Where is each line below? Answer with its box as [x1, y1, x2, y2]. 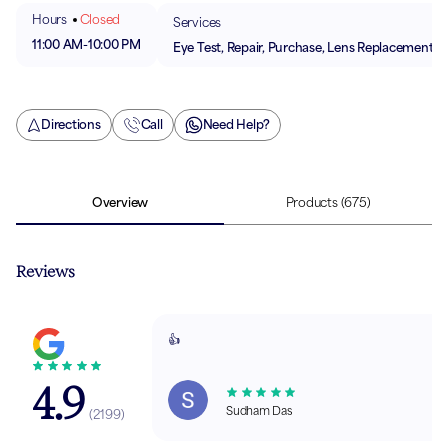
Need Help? [202, 117, 271, 133]
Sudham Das [226, 404, 292, 419]
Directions [41, 117, 101, 133]
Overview [91, 195, 149, 211]
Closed [79, 11, 121, 27]
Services [172, 14, 222, 30]
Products [285, 195, 338, 211]
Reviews [16, 263, 75, 281]
